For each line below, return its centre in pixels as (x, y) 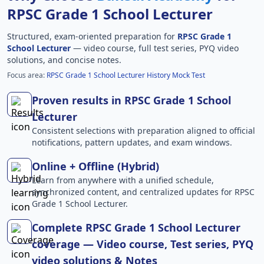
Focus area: (27, 75)
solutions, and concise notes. (64, 60)
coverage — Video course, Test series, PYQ (143, 244)
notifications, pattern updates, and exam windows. (132, 142)
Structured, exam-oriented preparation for (92, 36)
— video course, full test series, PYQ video (155, 48)
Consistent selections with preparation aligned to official (143, 131)
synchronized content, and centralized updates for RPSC (143, 192)
